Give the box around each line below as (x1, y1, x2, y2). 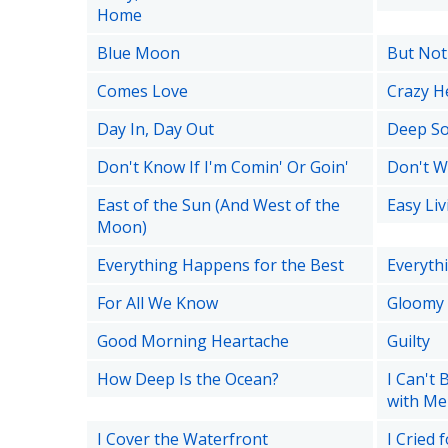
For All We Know (97, 292, 218, 314)
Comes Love (97, 80, 188, 102)
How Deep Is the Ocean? (97, 368, 279, 390)
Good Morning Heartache (97, 330, 289, 352)
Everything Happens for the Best (97, 254, 344, 276)
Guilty (386, 330, 430, 352)
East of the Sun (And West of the (97, 194, 340, 216)
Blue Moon (97, 42, 180, 64)
